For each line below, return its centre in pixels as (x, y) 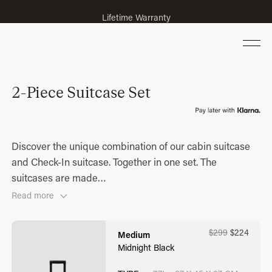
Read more (33, 195)
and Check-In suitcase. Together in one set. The (114, 161)
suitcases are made (55, 177)
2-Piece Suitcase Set (81, 91)
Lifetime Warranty (136, 12)
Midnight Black (146, 248)
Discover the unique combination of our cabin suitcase (131, 146)
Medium (134, 235)
